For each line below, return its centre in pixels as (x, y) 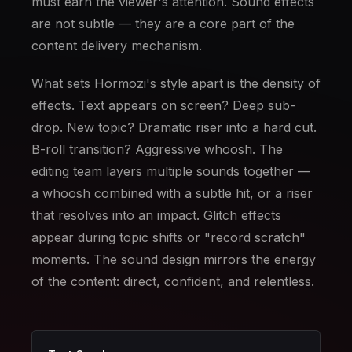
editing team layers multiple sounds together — (171, 171)
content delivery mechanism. (117, 46)
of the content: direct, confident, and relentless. (173, 281)
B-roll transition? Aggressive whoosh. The (157, 149)
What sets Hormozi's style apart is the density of (176, 83)
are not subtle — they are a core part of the (163, 24)
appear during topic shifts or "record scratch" (169, 237)
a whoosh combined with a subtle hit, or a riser (172, 193)
